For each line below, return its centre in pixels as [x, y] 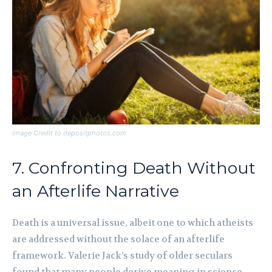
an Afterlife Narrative [96, 191]
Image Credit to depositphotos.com [69, 133]
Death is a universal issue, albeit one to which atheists [133, 223]
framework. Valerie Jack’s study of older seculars [122, 256]
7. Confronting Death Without [134, 168]
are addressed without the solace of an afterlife [118, 240]
